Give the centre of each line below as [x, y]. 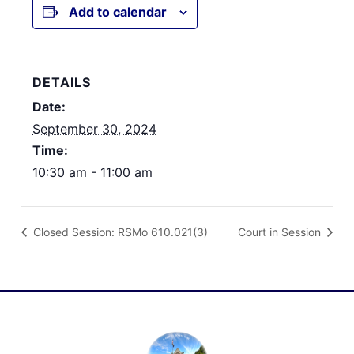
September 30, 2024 [95, 128]
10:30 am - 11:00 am [93, 172]
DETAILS [62, 82]
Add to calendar [118, 11]
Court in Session [281, 232]
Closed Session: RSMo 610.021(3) [119, 232]
